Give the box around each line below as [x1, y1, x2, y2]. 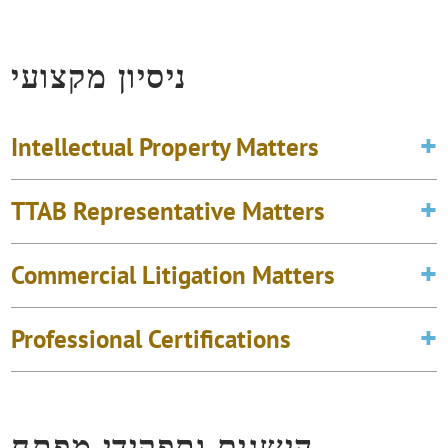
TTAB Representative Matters [11, 194, 326, 227]
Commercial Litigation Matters [11, 258, 336, 291]
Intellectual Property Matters [11, 130, 320, 163]
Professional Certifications [11, 322, 292, 355]
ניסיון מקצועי [11, 54, 187, 97]
